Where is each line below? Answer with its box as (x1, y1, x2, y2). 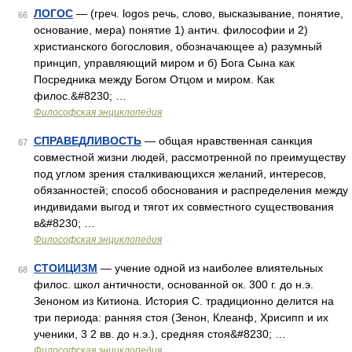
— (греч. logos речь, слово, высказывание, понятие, (73, 7, 343, 20)
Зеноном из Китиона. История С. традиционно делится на (34, 295, 334, 307)
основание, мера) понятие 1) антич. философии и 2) (34, 24, 308, 36)
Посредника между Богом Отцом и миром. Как (34, 73, 274, 86)
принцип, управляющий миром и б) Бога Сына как (34, 57, 295, 69)
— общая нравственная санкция (141, 134, 313, 147)
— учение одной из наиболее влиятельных (97, 262, 323, 274)
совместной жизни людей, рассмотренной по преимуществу (34, 151, 346, 163)
